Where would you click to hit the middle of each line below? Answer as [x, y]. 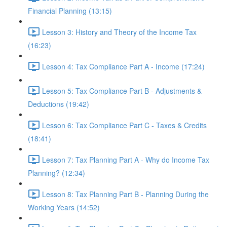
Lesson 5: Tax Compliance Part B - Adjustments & [122, 90]
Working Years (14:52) [64, 207]
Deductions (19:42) [59, 104]
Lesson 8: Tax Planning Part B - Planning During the [125, 194]
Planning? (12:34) [56, 173]
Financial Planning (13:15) [70, 11]
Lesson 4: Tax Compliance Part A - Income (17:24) [123, 66]
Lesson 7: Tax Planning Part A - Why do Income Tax [126, 159]
